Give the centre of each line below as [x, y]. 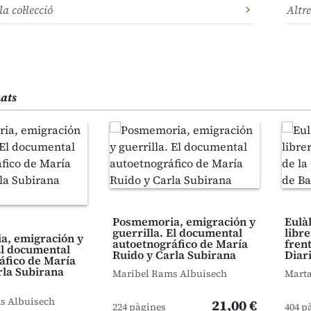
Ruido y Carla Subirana [174, 255]
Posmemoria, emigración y [184, 221]
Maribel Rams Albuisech [170, 274]
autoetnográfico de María [180, 244]
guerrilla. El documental [177, 233]
